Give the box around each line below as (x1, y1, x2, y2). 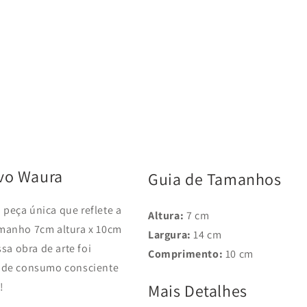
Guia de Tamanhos (148, 167, 282, 190)
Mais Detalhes (148, 279, 247, 302)
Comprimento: (148, 246, 223, 261)
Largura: (148, 227, 191, 242)
